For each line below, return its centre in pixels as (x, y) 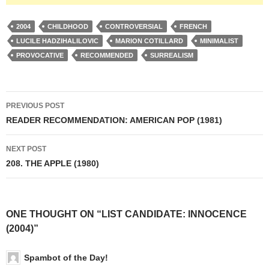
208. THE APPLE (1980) (53, 163)
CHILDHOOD (68, 26)
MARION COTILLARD (149, 41)
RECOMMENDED (107, 55)
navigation (44, 122)
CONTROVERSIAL (134, 26)
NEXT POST (26, 149)
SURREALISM (172, 55)
